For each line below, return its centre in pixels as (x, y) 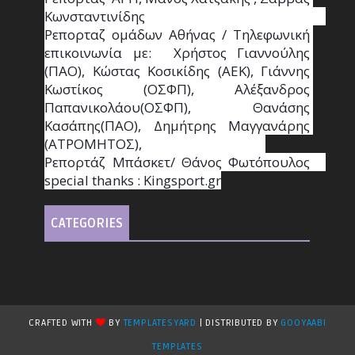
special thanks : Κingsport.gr (133, 181)
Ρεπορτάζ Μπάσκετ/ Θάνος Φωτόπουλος (177, 162)
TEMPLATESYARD (160, 323)
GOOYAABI (303, 323)
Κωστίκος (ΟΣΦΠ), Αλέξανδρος (177, 90)
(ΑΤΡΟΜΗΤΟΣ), (94, 144)
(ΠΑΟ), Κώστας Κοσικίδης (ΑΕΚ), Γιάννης (177, 71)
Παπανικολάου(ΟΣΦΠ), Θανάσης (177, 108)
